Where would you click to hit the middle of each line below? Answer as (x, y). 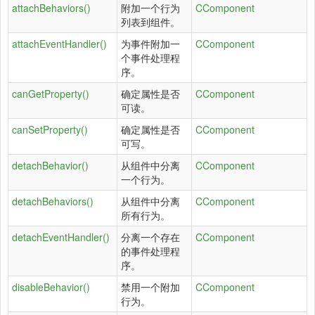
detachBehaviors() (53, 201)
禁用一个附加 (150, 287)
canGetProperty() (51, 94)
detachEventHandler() (61, 237)
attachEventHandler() (59, 44)
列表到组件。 (150, 22)
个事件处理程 (150, 58)
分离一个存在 (150, 237)
